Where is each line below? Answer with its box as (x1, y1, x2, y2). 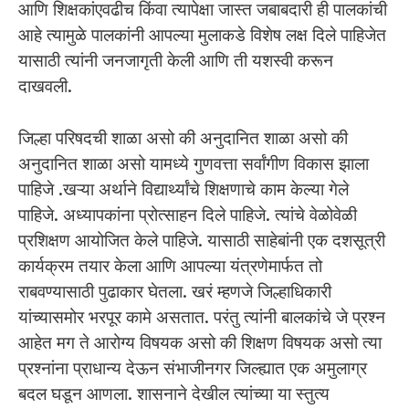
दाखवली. (18, 76, 72, 98)
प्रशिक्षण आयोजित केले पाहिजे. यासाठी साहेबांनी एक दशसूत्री (18, 229, 385, 251)
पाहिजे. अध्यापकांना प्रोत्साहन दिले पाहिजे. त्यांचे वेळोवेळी (18, 204, 357, 225)
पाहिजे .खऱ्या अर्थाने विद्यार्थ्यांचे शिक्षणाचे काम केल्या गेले (18, 178, 349, 200)
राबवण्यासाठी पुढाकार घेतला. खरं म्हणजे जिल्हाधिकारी (18, 280, 331, 302)
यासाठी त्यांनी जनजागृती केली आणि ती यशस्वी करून (18, 50, 333, 72)
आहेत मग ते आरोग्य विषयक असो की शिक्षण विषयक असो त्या (18, 331, 382, 353)
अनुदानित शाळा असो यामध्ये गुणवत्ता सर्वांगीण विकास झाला (18, 152, 369, 174)
